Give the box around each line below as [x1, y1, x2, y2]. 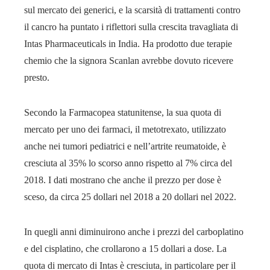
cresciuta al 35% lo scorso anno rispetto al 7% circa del [24, 157, 232, 168]
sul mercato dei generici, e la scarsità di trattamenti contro [24, 4, 240, 15]
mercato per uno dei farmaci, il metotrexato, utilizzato [24, 124, 226, 134]
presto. [24, 72, 49, 83]
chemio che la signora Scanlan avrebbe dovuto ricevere [24, 55, 233, 66]
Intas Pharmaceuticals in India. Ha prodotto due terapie [24, 38, 232, 49]
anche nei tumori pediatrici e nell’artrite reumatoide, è [24, 140, 226, 151]
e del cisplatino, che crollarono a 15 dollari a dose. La [24, 243, 227, 254]
